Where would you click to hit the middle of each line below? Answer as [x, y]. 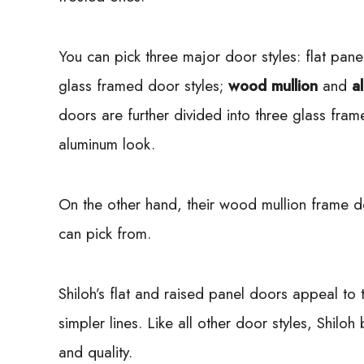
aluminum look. [107, 144]
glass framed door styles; [143, 85]
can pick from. [105, 233]
